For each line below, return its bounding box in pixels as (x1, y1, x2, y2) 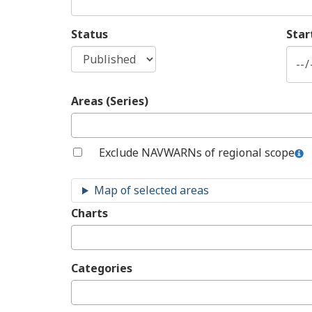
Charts (71, 205, 108, 221)
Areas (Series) (71, 93, 148, 109)
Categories (71, 260, 132, 276)
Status (71, 26, 108, 42)
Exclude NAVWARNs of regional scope (99, 145, 295, 161)
